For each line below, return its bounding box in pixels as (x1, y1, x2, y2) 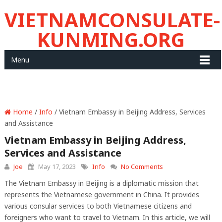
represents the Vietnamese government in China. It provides (4, 190, 199, 199)
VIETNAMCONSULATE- (4, 6, 220, 33)
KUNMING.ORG (37, 26, 185, 53)
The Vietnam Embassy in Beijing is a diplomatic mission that (4, 178, 199, 188)
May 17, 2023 (36, 162, 76, 171)
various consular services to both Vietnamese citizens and (4, 201, 192, 211)
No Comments (120, 162, 163, 171)
